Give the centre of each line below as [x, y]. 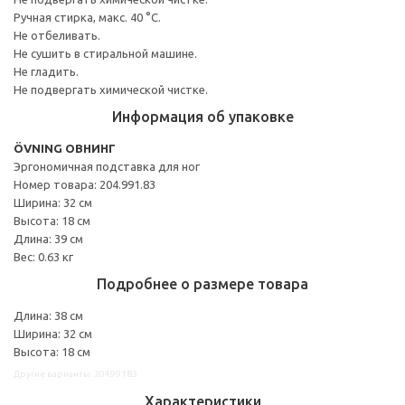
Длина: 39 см [48, 238]
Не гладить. [46, 71]
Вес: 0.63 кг [43, 256]
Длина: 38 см [48, 315]
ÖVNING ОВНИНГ [65, 148]
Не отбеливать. [57, 35]
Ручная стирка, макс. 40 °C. [87, 17]
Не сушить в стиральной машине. [105, 53]
